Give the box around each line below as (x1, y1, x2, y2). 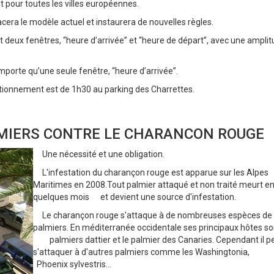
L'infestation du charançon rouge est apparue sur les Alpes (33, 168, 268, 178)
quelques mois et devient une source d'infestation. (33, 192, 236, 202)
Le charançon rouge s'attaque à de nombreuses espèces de (33, 210, 272, 221)
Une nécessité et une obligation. (33, 149, 165, 160)
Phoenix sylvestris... (33, 259, 111, 270)
